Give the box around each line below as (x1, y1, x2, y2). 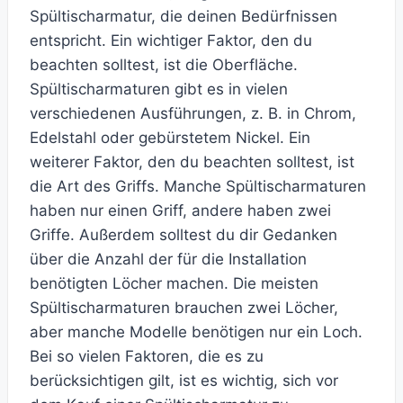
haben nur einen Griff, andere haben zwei (30, 201, 331, 220)
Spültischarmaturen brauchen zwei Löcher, (30, 299, 338, 318)
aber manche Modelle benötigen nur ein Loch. (30, 323, 363, 342)
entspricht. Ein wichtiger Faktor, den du (30, 31, 312, 50)
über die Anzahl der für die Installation (30, 250, 307, 269)
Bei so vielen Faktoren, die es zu (30, 347, 264, 366)
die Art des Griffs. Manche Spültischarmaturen (30, 177, 366, 196)
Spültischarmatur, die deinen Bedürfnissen (30, 7, 337, 26)
